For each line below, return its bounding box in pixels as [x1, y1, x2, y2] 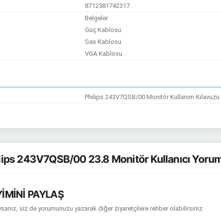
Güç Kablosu [85, 26, 122, 34]
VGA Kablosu [85, 50, 123, 57]
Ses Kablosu [85, 38, 122, 45]
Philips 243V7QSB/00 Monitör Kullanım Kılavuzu [85, 93, 220, 101]
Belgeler [85, 14, 109, 22]
